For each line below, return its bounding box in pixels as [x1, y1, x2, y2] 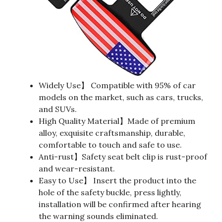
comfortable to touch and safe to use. [39, 140, 182, 150]
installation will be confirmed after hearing [39, 199, 201, 210]
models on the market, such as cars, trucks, [39, 92, 203, 103]
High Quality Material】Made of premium [39, 116, 195, 126]
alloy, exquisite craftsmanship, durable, [39, 128, 185, 138]
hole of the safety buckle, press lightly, [39, 187, 181, 198]
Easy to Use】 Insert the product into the [39, 175, 196, 186]
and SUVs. [39, 104, 77, 114]
